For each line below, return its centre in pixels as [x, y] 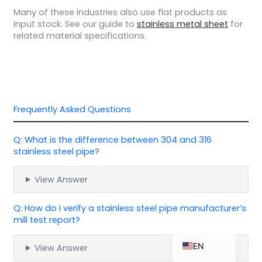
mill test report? [46, 220]
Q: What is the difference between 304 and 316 [112, 139]
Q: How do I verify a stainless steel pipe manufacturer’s [130, 208]
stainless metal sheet [182, 24]
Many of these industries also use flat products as [120, 13]
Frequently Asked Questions [72, 109]
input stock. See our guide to [75, 24]
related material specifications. [80, 36]
